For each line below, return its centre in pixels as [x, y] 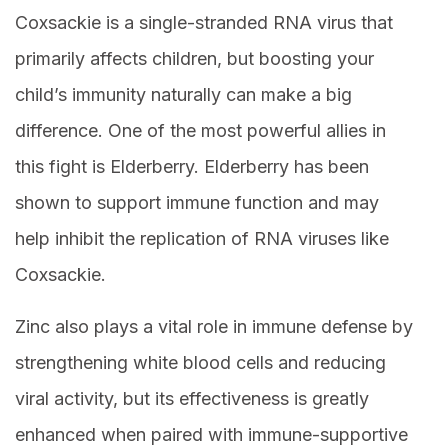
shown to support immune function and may [197, 203]
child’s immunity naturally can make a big [183, 95]
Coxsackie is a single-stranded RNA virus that [204, 23]
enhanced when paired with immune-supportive [211, 435]
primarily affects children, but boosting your [194, 59]
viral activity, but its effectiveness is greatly [192, 399]
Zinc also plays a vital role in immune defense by [214, 327]
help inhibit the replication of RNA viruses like [202, 239]
